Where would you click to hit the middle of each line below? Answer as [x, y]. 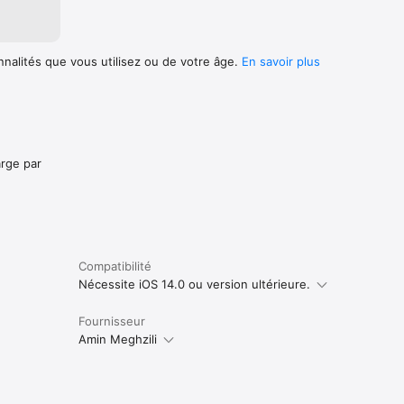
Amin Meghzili [117, 339]
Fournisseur [111, 321]
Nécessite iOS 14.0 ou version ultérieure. [194, 284]
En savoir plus [281, 61]
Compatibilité [115, 266]
